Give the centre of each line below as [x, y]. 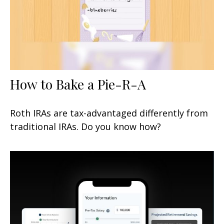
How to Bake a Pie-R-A [78, 84]
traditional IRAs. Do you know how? [85, 126]
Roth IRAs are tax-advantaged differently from [109, 113]
